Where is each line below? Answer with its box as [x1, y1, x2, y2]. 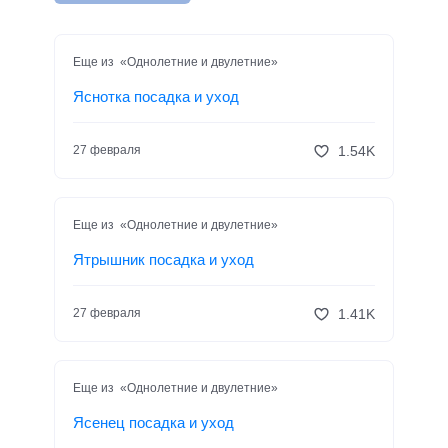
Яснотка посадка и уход [73, 88, 239, 106]
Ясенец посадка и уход [73, 414, 234, 432]
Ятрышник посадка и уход [73, 251, 254, 269]
